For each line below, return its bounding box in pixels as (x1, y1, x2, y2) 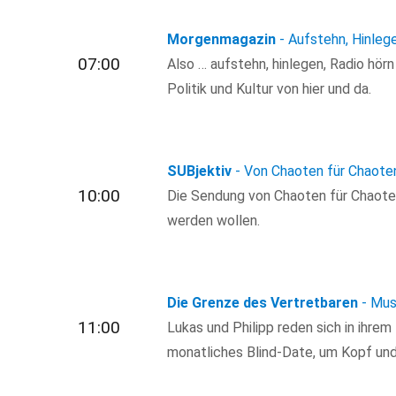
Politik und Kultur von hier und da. (167, 80, 372, 97)
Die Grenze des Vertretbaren (167, 293, 359, 311)
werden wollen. (167, 211, 261, 229)
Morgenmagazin (167, 30, 277, 48)
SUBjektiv (167, 162, 232, 179)
